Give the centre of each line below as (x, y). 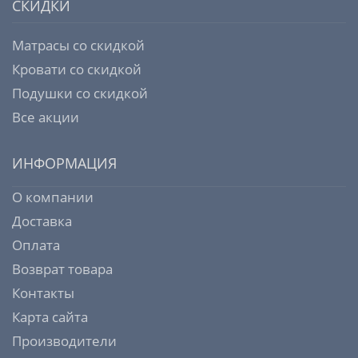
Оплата (36, 245)
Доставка (42, 221)
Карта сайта (50, 317)
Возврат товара (62, 269)
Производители (64, 341)
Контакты (43, 293)
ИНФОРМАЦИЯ (64, 163)
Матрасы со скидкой (78, 46)
